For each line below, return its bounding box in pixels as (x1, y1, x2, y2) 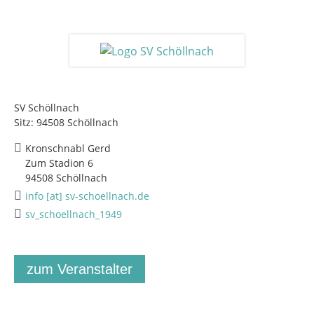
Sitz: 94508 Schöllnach (14, 115, 118, 129)
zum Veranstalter (27, 261, 132, 277)
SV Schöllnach (14, 100, 79, 114)
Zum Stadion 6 (25, 156, 93, 170)
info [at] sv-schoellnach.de (25, 189, 149, 203)
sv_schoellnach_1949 (25, 207, 122, 221)
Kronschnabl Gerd (25, 141, 111, 155)
